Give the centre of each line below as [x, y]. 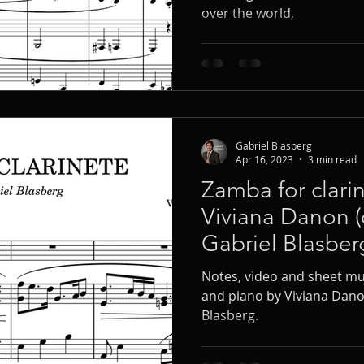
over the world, [248, 13]
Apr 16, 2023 [264, 159]
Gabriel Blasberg [274, 145]
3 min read [332, 159]
